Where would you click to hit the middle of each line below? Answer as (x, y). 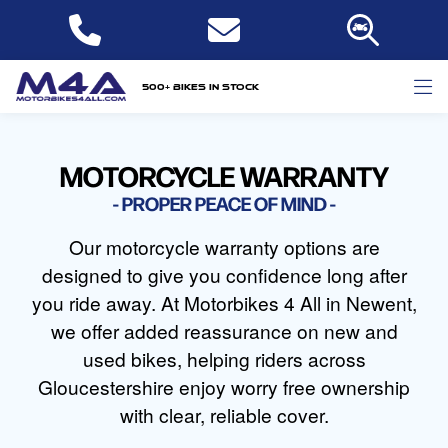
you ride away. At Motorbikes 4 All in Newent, (224, 302)
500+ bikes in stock (200, 86)
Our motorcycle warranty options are (224, 246)
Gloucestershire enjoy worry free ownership (224, 386)
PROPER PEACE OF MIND (224, 203)
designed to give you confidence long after (224, 274)
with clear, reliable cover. (224, 414)
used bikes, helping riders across (224, 358)
